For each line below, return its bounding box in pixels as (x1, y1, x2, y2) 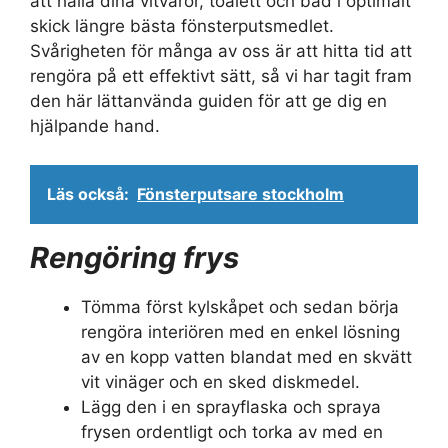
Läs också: (47, 183, 129, 204)
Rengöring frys (30, 239, 239, 275)
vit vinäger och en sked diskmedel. (81, 371, 360, 392)
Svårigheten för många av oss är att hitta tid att (30, 41, 412, 62)
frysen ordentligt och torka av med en (81, 421, 383, 442)
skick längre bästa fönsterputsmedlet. (30, 16, 334, 37)
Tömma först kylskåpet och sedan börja (81, 296, 399, 317)
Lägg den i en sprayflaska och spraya (81, 396, 381, 417)
